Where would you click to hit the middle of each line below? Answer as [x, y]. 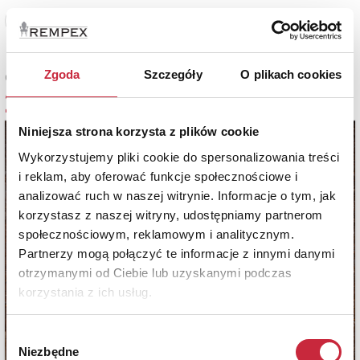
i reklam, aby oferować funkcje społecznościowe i [158, 176]
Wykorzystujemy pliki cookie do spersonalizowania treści [179, 157]
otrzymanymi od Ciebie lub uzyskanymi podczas [155, 272]
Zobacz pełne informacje [77, 21]
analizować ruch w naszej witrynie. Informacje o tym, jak [177, 195]
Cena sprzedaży [41, 78]
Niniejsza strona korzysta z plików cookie [139, 131]
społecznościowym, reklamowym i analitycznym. [156, 234]
